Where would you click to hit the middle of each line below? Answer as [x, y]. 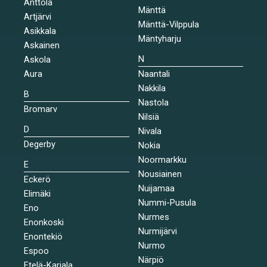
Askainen [42, 45]
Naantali [154, 74]
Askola [37, 59]
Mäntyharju [159, 38]
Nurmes [153, 217]
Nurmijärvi [157, 231]
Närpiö [151, 260]
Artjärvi [38, 16]
